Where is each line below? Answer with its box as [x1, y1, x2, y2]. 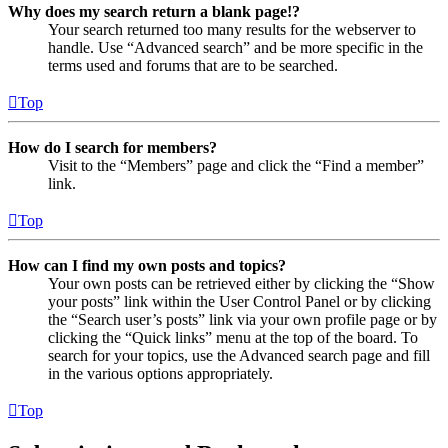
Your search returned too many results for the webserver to [48, 21, 416, 39]
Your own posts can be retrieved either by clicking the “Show [48, 275, 435, 293]
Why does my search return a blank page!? [8, 3, 300, 21]
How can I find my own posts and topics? [8, 257, 286, 275]
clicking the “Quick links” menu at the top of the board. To [48, 329, 418, 347]
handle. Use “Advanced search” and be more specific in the [48, 39, 423, 57]
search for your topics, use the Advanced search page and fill [48, 347, 430, 365]
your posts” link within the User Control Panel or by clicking [48, 293, 431, 311]
